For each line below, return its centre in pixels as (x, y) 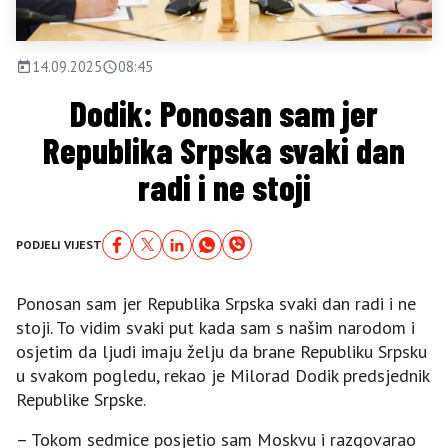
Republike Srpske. (81, 399)
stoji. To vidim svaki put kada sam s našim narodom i (215, 327)
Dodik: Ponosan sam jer (224, 112)
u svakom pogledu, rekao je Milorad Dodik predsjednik (222, 375)
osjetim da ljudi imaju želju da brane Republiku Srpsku (221, 351)
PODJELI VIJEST (59, 244)
